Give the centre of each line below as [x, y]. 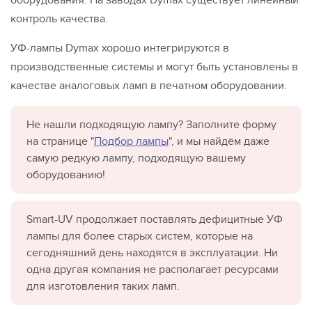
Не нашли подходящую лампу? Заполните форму [151, 124]
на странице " [60, 141]
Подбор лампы [131, 141]
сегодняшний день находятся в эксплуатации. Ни [152, 252]
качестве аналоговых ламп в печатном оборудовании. [149, 85]
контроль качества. [59, 18]
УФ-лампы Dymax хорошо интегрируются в [120, 48]
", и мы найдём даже [219, 141]
